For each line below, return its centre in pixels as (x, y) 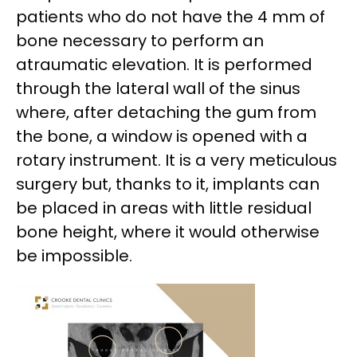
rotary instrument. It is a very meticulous (177, 160)
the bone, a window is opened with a (162, 136)
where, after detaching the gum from (166, 112)
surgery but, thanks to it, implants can (168, 184)
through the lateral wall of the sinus (158, 88)
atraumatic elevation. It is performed (164, 64)
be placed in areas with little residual (164, 208)
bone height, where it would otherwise (168, 231)
